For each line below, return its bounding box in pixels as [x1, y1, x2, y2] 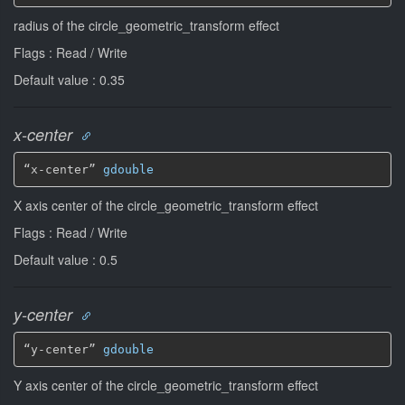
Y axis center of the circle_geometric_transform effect [14, 376, 318, 394]
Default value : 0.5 [14, 250, 118, 268]
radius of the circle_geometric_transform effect [14, 16, 279, 34]
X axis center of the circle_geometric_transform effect [14, 196, 318, 214]
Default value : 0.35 [14, 71, 125, 89]
